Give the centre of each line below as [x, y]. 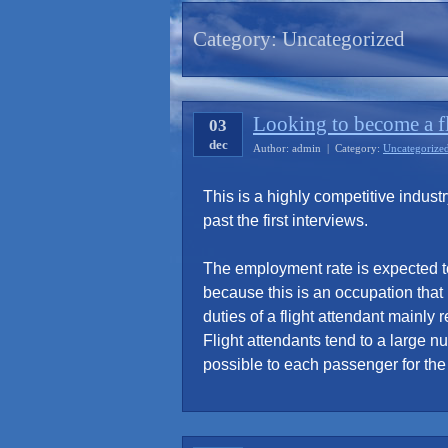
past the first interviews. [285, 221]
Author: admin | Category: [318, 148]
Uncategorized [343, 39]
